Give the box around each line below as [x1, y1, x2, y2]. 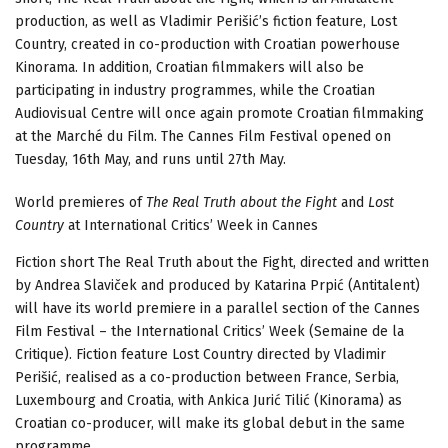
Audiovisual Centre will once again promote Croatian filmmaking [15, 105, 424, 123]
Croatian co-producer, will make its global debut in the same [15, 415, 405, 433]
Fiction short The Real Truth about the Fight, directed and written [15, 254, 429, 272]
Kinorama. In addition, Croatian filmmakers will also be [15, 59, 364, 77]
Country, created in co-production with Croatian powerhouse [15, 36, 400, 54]
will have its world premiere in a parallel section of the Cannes [15, 300, 420, 318]
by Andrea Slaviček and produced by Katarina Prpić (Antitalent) [15, 277, 420, 295]
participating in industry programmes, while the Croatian [15, 82, 375, 100]
